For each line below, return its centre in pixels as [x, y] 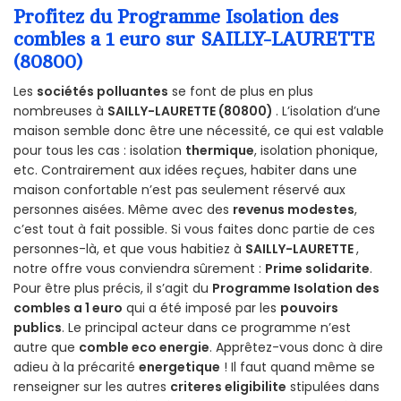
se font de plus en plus [241, 92]
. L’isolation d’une [328, 111]
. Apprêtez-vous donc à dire [296, 348]
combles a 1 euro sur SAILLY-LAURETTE [194, 40]
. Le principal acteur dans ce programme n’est [206, 328]
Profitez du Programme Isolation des [176, 17]
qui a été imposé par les [201, 308]
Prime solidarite [317, 269]
